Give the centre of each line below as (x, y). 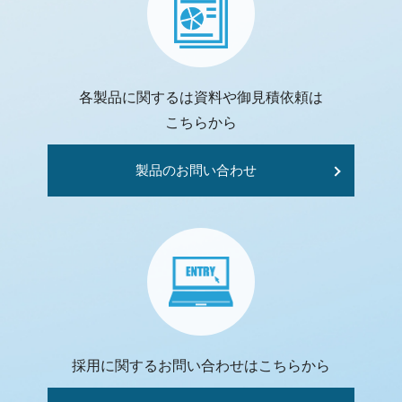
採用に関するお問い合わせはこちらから (201, 366)
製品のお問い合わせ (197, 170)
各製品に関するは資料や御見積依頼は (201, 97)
